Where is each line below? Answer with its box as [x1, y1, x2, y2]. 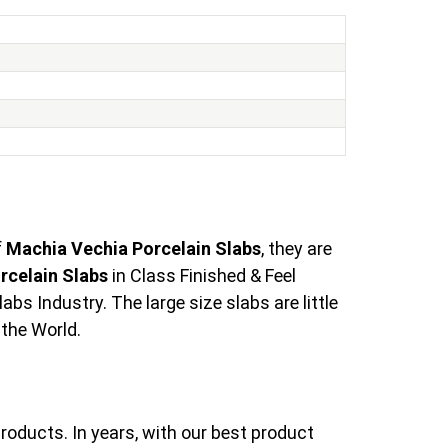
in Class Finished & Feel [108, 264, 296, 286]
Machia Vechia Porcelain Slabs [6, 237, 261, 259]
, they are [261, 237, 332, 259]
